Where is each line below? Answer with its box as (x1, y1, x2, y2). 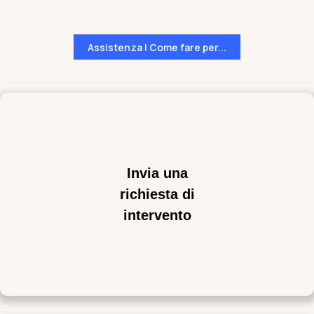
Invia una (126, 165, 188, 181)
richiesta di (119, 186, 195, 202)
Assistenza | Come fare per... (88, 41, 226, 54)
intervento (123, 207, 191, 223)
